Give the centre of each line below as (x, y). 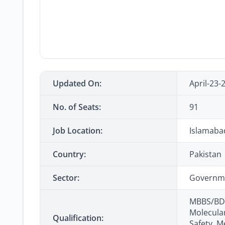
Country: (69, 154)
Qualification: (78, 218)
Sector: (66, 178)
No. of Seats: (77, 107)
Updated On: (77, 83)
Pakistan (205, 154)
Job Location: (78, 131)
